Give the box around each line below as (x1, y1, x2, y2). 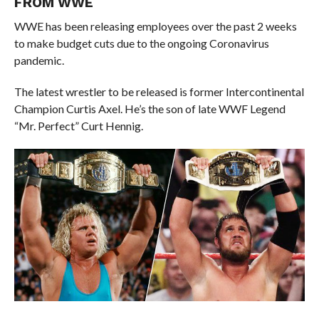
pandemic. (14, 53, 64, 67)
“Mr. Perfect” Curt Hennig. (14, 119, 143, 132)
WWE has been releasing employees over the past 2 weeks (14, 19, 297, 33)
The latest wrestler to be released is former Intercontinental (14, 85, 304, 98)
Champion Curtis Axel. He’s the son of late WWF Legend (14, 102, 286, 115)
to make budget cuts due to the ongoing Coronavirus (14, 36, 269, 50)
